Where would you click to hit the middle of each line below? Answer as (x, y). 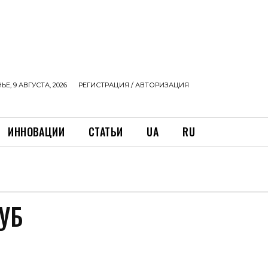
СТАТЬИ (106, 132)
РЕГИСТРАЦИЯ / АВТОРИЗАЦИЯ (134, 85)
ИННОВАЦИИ (36, 132)
